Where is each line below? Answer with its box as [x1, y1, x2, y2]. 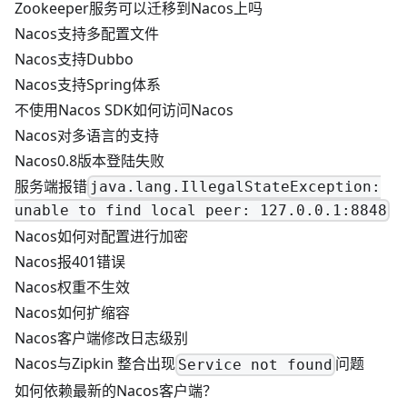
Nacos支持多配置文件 [15, 23, 159, 44]
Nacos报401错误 [15, 252, 125, 273]
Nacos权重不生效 [15, 277, 130, 298]
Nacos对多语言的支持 [15, 124, 159, 145]
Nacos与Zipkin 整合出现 [15, 353, 175, 374]
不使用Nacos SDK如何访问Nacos [15, 99, 233, 120]
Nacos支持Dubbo [15, 48, 134, 69]
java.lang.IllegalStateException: [90, 178, 382, 196]
